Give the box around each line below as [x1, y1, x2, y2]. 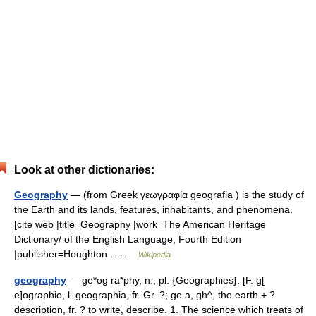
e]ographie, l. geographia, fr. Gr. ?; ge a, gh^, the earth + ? [14, 289, 275, 300]
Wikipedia [138, 250, 171, 259]
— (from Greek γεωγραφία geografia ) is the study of [68, 189, 304, 200]
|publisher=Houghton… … [14, 248, 138, 260]
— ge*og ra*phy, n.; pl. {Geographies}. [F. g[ [66, 274, 265, 286]
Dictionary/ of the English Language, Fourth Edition [14, 233, 241, 245]
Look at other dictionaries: [14, 164, 154, 176]
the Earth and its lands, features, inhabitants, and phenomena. [14, 204, 293, 215]
